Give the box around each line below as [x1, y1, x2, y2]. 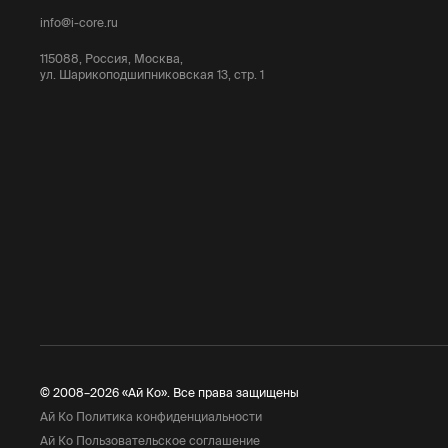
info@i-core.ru [40, 16, 118, 29]
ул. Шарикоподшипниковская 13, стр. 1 [40, 68, 264, 81]
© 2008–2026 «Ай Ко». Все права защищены [40, 386, 299, 399]
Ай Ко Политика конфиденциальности [40, 410, 262, 423]
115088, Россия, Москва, [40, 52, 183, 65]
